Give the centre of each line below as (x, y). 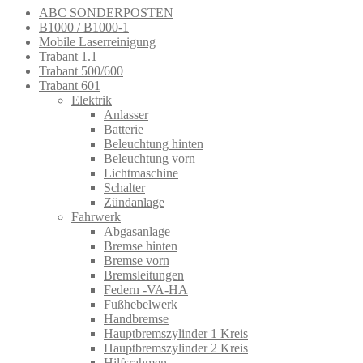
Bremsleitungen (144, 275)
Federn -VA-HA (146, 290)
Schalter (124, 188)
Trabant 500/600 (81, 71)
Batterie (124, 130)
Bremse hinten (141, 246)
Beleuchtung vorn (149, 159)
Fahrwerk (96, 217)
